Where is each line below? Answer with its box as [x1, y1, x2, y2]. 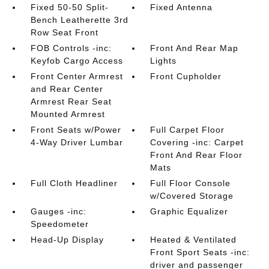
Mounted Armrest [30, 109, 105, 119]
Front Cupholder [150, 71, 222, 81]
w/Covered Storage [150, 191, 234, 201]
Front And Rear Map [150, 43, 239, 53]
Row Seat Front [30, 28, 98, 37]
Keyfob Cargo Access [30, 56, 123, 65]
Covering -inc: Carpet [150, 138, 244, 147]
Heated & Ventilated [150, 235, 237, 244]
